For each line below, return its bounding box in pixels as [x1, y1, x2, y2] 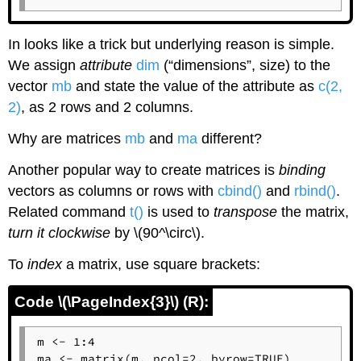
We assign [8, 57, 81, 74]
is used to [143, 204, 214, 221]
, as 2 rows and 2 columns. [21, 99, 194, 116]
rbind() [294, 183, 337, 200]
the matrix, [277, 204, 350, 221]
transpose [214, 204, 278, 221]
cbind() [218, 183, 263, 200]
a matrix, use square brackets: [62, 255, 261, 272]
